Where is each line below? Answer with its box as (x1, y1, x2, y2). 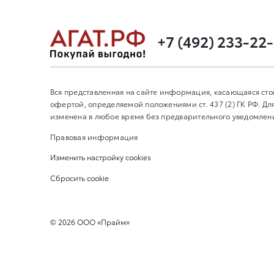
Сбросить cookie (50, 172, 109, 183)
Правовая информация (50, 131, 138, 142)
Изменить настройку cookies (50, 152, 151, 163)
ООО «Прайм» (75, 217, 130, 228)
